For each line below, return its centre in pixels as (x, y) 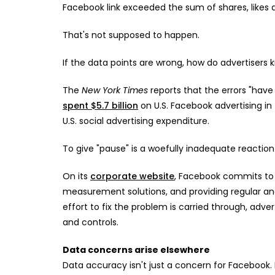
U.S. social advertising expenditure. (136, 121)
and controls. (91, 222)
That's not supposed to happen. (131, 35)
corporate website (132, 176)
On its (76, 176)
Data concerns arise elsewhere (136, 250)
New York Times (115, 90)
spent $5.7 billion (100, 106)
